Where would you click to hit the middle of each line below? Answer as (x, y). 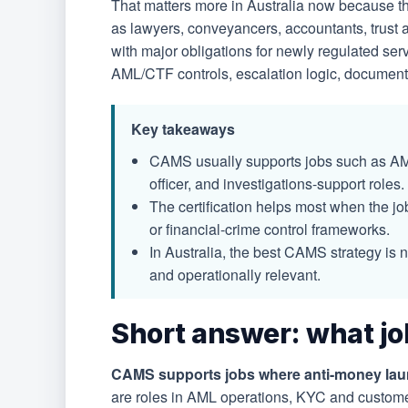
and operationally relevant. (235, 275)
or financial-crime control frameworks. (270, 229)
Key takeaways (183, 129)
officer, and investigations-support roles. (277, 184)
